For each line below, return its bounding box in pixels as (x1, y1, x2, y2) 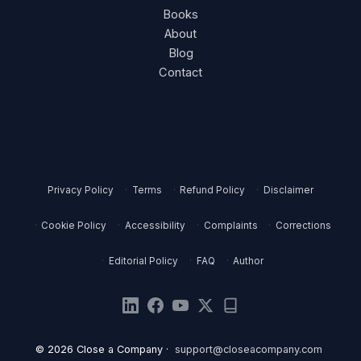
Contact (159, 65, 202, 81)
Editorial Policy (109, 255, 179, 267)
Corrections (276, 219, 332, 231)
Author (233, 255, 264, 267)
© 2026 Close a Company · (35, 342, 172, 355)
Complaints (203, 219, 258, 231)
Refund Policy (180, 184, 246, 196)
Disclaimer (263, 184, 313, 196)
